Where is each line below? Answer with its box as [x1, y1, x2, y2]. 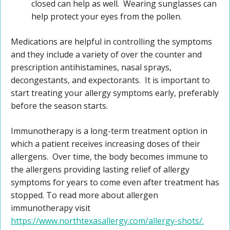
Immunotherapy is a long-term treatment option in [11, 125, 207, 137]
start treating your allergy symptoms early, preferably [11, 87, 219, 99]
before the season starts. [11, 100, 108, 112]
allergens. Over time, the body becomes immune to [11, 151, 208, 163]
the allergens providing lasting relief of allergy [11, 164, 189, 176]
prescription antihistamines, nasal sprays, [11, 62, 171, 73]
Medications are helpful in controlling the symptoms [11, 36, 212, 48]
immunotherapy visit [11, 202, 90, 214]
